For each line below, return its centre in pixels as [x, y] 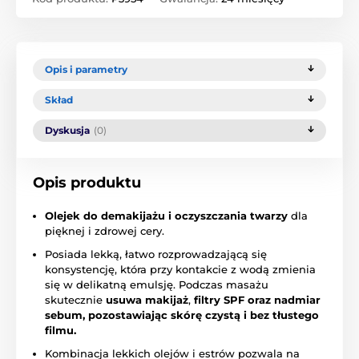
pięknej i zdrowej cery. [105, 231]
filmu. [61, 331]
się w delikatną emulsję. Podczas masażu [157, 285]
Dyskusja [67, 131]
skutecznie [75, 300]
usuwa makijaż [147, 300]
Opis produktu [87, 183]
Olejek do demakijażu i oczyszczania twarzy [166, 216]
